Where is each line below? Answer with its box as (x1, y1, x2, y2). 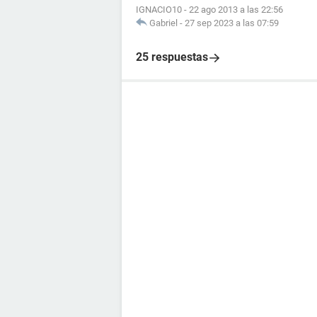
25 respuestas (136, 50, 208, 64)
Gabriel (149, 18, 178, 28)
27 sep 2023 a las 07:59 (185, 18, 279, 28)
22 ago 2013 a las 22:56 (189, 4, 283, 15)
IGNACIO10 (136, 4, 182, 15)
